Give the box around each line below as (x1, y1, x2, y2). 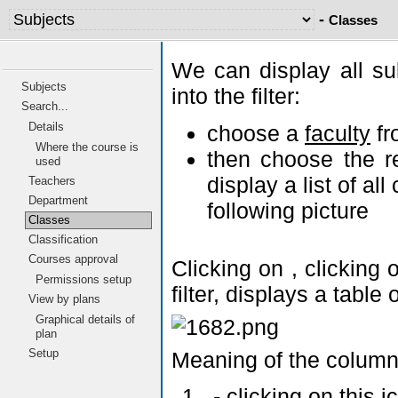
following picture (207, 197, 369, 223)
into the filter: (171, 84, 300, 108)
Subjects (21, 80, 67, 93)
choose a (207, 120, 305, 146)
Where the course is (36, 140, 139, 154)
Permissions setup (36, 273, 131, 286)
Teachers (28, 174, 76, 187)
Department (28, 194, 88, 207)
